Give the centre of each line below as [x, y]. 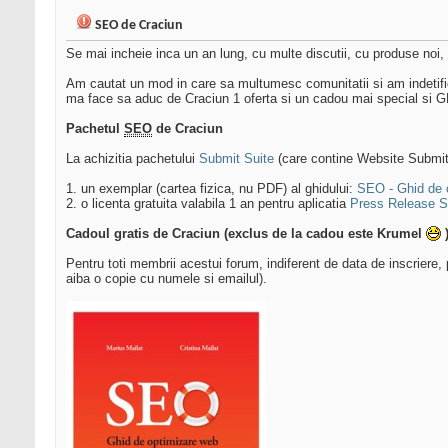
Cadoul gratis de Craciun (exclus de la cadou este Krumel [246, 234]
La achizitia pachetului [132, 159]
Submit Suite [236, 159]
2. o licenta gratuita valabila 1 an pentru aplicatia [208, 204]
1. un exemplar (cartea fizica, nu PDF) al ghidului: [211, 189]
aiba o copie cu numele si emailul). [166, 279]
